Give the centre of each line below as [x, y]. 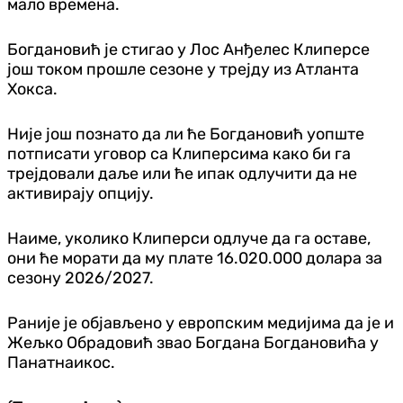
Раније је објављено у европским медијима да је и [201, 322]
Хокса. [32, 89]
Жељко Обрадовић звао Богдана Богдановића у [193, 342]
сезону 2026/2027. [81, 278]
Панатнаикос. [61, 362]
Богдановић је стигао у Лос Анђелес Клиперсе [188, 49]
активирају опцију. [81, 193]
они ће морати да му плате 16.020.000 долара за [195, 258]
